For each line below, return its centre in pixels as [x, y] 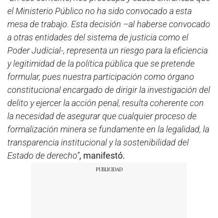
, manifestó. [102, 155]
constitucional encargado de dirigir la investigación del [109, 90]
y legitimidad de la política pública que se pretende [101, 63]
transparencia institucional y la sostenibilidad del [98, 142]
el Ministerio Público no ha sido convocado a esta [100, 11]
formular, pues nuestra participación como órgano [101, 76]
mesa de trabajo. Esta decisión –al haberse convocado [109, 24]
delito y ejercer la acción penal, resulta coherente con [106, 103]
